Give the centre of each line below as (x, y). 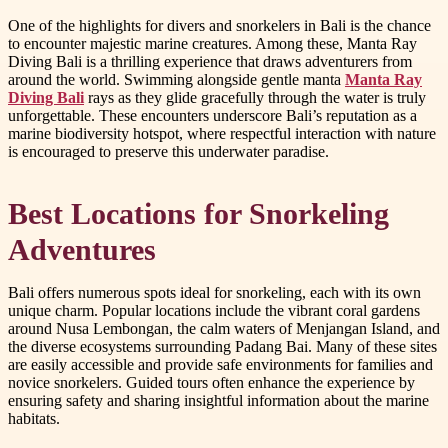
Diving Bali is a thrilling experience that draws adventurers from (210, 62)
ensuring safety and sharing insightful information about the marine (218, 401)
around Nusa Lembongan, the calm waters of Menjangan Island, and (224, 329)
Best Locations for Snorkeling (198, 214)
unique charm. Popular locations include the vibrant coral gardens (214, 311)
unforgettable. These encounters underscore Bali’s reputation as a (212, 116)
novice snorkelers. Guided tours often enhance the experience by (211, 383)
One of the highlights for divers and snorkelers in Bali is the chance (219, 26)
